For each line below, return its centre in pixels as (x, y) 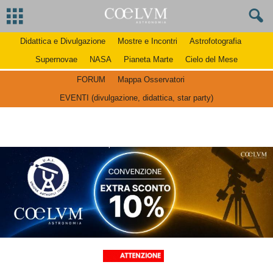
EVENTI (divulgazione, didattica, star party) (136, 98)
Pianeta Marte (148, 59)
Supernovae (56, 59)
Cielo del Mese (211, 59)
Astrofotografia (215, 41)
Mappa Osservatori (151, 80)
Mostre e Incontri (147, 41)
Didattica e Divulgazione (62, 41)
